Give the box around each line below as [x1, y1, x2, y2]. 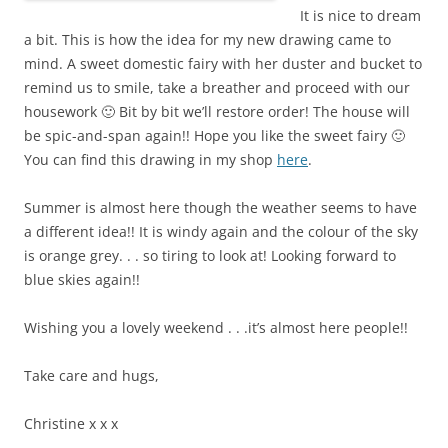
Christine [24, 414, 85, 434]
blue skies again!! [24, 270, 140, 290]
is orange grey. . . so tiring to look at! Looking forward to [24, 246, 396, 266]
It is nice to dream [300, 6, 421, 26]
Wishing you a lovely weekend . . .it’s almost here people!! [24, 318, 408, 338]
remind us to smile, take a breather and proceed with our [24, 78, 410, 98]
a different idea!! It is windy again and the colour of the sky [24, 222, 418, 242]
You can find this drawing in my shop [24, 150, 277, 170]
